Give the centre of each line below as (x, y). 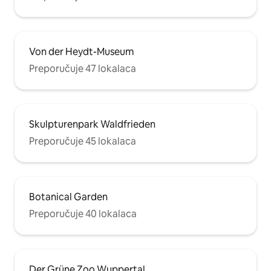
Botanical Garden (68, 197)
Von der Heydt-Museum (81, 52)
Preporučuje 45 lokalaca (83, 141)
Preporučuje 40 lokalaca (83, 214)
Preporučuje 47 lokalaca (83, 69)
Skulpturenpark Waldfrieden (92, 124)
